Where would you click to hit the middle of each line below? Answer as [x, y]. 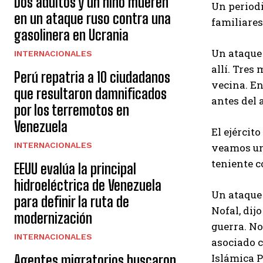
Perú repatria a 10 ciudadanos [92, 77]
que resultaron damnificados [90, 94]
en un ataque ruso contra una [92, 18]
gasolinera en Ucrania [71, 35]
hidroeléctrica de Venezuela [88, 185]
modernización [53, 218]
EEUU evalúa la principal [75, 169]
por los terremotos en [72, 110]
